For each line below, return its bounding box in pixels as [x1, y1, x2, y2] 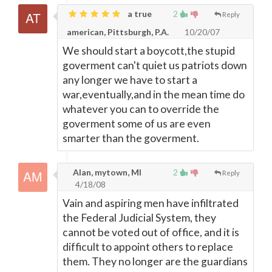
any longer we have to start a [63, 73, 197, 86]
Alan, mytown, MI [71, 167, 141, 177]
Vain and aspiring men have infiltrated [63, 197, 239, 209]
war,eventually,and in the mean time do [63, 88, 245, 101]
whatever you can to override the [63, 103, 219, 115]
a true [126, 8, 152, 19]
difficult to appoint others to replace [63, 240, 233, 253]
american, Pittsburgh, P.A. [67, 27, 169, 37]
